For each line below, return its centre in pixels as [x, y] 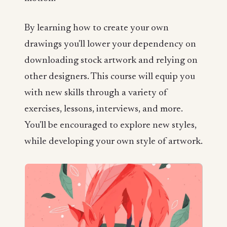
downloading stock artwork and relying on [111, 60]
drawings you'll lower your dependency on [110, 44]
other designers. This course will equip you [110, 77]
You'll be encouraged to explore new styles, [110, 125]
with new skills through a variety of [96, 93]
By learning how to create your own [97, 28]
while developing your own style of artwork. [113, 141]
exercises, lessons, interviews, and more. [104, 109]
